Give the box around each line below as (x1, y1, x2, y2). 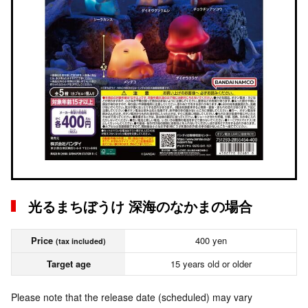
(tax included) (56, 236, 106, 246)
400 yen (195, 234, 227, 247)
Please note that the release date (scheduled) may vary (11, 290, 252, 304)
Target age (46, 257, 91, 270)
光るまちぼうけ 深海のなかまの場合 (28, 196, 252, 216)
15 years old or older (170, 257, 252, 270)
